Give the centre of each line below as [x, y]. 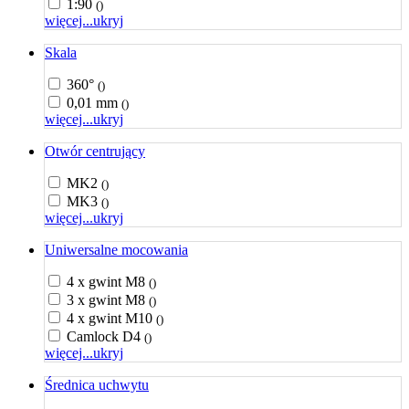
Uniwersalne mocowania [116, 250]
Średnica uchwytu [97, 385]
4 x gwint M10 [111, 318]
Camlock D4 [105, 336]
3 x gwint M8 [108, 300]
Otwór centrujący [95, 151]
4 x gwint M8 [108, 282]
